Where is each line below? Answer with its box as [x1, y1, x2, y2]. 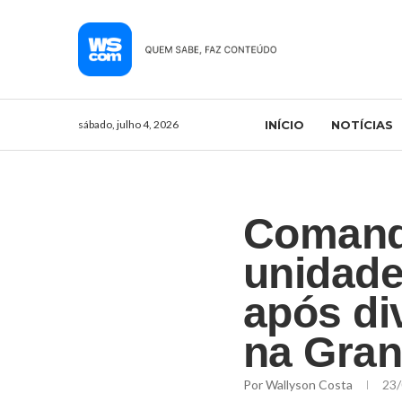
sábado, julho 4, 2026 [78, 117, 179, 131]
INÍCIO [264, 117, 304, 132]
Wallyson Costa [265, 376, 355, 392]
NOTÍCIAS [330, 117, 393, 132]
